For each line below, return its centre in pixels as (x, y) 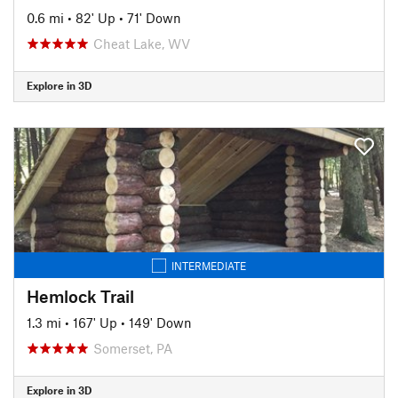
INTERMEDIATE (209, 265)
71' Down (154, 17)
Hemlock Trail (80, 296)
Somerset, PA (133, 348)
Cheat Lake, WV (142, 43)
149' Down (160, 322)
